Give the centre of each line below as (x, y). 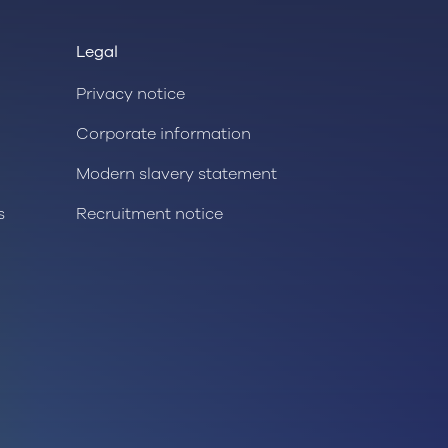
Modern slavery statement (176, 174)
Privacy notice (130, 94)
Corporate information (163, 134)
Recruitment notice (149, 214)
